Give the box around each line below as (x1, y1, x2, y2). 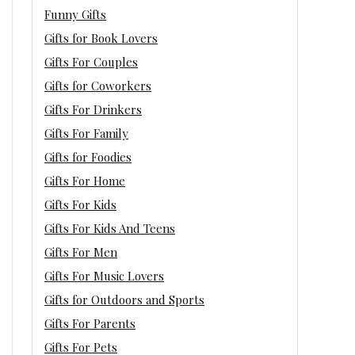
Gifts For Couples (44, 53, 138, 70)
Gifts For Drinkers (44, 101, 142, 117)
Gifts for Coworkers (44, 77, 151, 94)
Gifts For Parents (44, 315, 136, 331)
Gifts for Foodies (44, 148, 132, 165)
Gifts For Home (44, 172, 125, 189)
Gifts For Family (44, 124, 128, 141)
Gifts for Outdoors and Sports (44, 291, 204, 307)
